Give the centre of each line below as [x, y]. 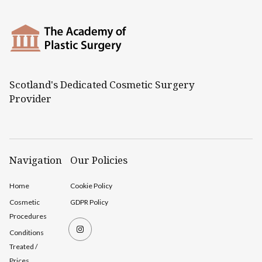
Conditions [27, 232]
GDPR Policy [89, 202]
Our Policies [99, 160]
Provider [30, 99]
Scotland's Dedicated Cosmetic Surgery [102, 85]
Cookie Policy [91, 186]
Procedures [28, 216]
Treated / [23, 247]
